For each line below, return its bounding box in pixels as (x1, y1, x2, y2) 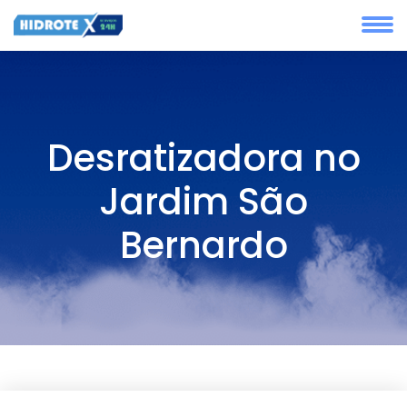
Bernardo (119, 220, 288, 271)
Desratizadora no (46, 133, 361, 184)
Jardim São (99, 176, 308, 227)
